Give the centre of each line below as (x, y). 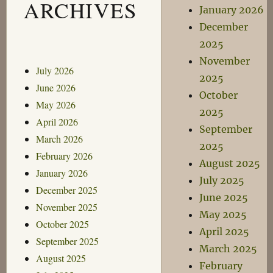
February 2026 (64, 155)
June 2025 (224, 197)
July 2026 (55, 70)
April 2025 (225, 232)
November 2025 (66, 207)
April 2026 (57, 121)
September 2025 (67, 241)
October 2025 (62, 224)
